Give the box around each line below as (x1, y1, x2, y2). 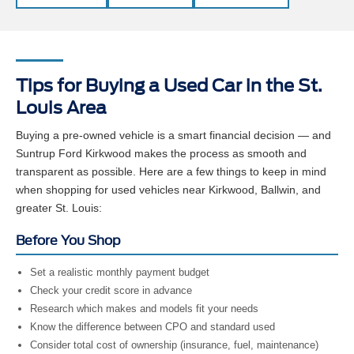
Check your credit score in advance (30, 287, 192, 299)
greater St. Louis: (16, 204, 102, 217)
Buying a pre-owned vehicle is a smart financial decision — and (16, 131, 331, 145)
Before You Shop (16, 235, 121, 251)
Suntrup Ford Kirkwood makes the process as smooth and (16, 149, 307, 163)
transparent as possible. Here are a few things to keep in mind (16, 168, 326, 181)
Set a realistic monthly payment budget (30, 269, 209, 281)
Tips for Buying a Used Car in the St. (16, 77, 322, 99)
